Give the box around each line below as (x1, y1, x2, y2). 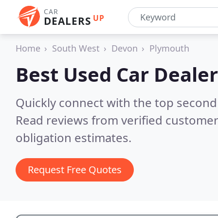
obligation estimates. (16, 129, 131, 145)
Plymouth (149, 42, 189, 54)
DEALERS (44, 14, 91, 28)
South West (52, 42, 100, 54)
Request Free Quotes (28, 163, 122, 176)
